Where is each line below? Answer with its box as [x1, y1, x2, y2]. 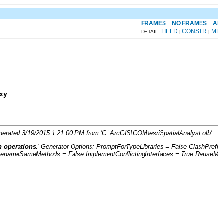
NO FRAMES [172, 19, 207, 27]
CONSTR [182, 27, 207, 35]
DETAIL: [141, 28, 161, 34]
